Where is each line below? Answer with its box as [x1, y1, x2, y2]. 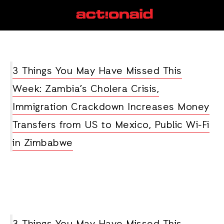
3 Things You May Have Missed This [12, 65, 182, 78]
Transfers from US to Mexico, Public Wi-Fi [12, 119, 209, 132]
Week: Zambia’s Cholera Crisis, [12, 83, 159, 96]
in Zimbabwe [12, 137, 73, 150]
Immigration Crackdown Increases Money [12, 101, 209, 114]
